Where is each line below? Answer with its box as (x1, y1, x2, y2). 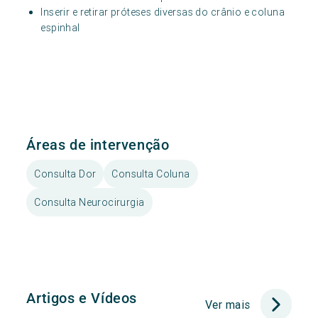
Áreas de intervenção (26, 136, 170, 154)
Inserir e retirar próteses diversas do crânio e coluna (40, 5, 285, 18)
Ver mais (204, 297, 251, 312)
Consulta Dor (34, 168, 97, 181)
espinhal (40, 21, 80, 34)
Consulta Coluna (111, 168, 190, 181)
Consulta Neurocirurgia (34, 196, 145, 209)
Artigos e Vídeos (26, 289, 137, 307)
